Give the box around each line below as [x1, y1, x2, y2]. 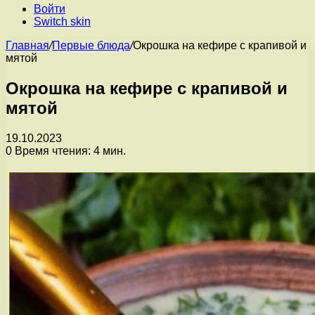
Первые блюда [52, 39, 130, 51]
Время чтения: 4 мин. [12, 144, 126, 157]
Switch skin [34, 15, 91, 27]
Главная [6, 39, 49, 51]
